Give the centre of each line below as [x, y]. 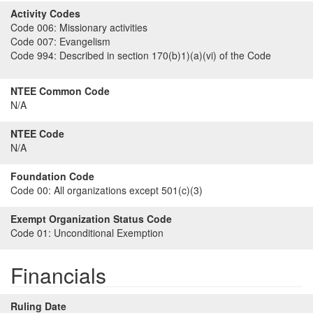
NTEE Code [37, 133]
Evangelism [83, 41]
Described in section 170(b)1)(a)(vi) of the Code [164, 55]
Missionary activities [102, 27]
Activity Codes [45, 13]
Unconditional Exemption [107, 233]
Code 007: [34, 41]
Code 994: [34, 55]
